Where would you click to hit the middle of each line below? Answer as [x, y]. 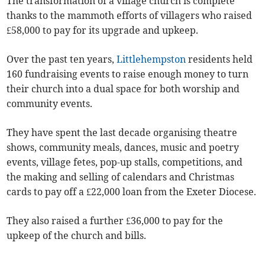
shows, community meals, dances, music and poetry [123, 148]
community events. [50, 104]
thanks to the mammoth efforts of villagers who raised [130, 16]
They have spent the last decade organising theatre [122, 133]
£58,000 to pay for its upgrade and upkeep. [103, 30]
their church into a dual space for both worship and [123, 89]
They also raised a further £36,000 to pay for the [115, 221]
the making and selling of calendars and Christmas [121, 177]
